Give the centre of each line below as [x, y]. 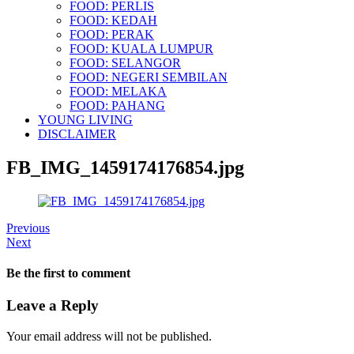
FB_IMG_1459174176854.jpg [125, 167]
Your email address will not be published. [109, 336]
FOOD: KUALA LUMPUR [141, 48]
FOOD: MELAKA [118, 91]
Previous [28, 228]
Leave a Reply [53, 306]
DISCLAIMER [77, 134]
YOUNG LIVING [85, 119]
